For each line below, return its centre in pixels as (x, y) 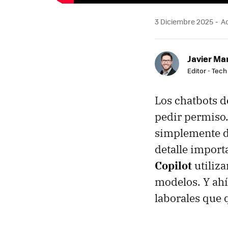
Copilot (173, 165)
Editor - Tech (207, 70)
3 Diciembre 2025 (184, 21)
